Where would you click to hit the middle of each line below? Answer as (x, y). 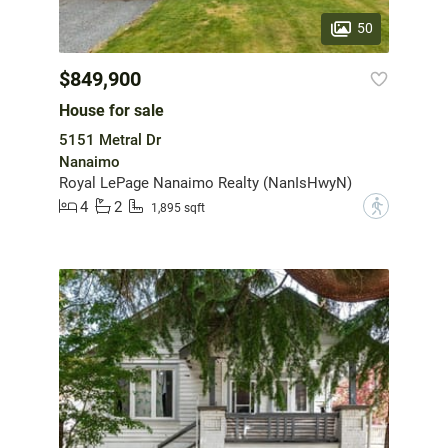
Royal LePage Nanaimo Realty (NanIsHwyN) (205, 183)
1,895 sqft (178, 207)
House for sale (111, 111)
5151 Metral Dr (110, 140)
